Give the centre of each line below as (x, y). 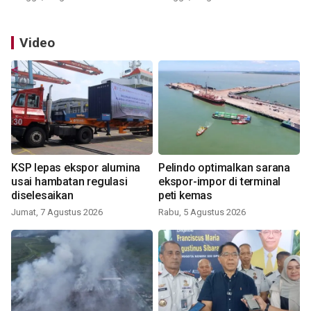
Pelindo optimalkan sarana (224, 168)
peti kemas (185, 195)
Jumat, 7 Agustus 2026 (57, 212)
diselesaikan (42, 195)
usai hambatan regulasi (69, 182)
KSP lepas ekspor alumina (76, 168)
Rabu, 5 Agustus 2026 (202, 212)
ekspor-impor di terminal (220, 182)
